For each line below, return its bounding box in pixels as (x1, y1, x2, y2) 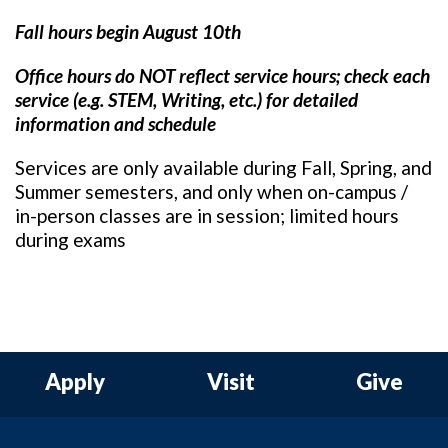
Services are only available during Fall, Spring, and (15, 156, 432, 179)
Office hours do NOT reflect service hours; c (15, 64, 352, 87)
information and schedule (15, 112, 216, 135)
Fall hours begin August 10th (15, 20, 241, 43)
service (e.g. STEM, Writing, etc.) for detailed (15, 88, 358, 111)
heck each (352, 64, 430, 87)
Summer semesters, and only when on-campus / (15, 180, 408, 203)
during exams (15, 228, 126, 251)
